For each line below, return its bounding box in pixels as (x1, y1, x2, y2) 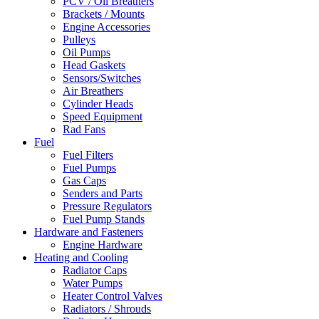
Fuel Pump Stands (63, 213, 145, 226)
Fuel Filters (63, 149, 113, 162)
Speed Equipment (63, 110, 142, 123)
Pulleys (63, 33, 95, 46)
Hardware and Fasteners (34, 226, 143, 239)
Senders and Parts (63, 187, 142, 200)
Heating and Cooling (34, 251, 128, 264)
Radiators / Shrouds (63, 303, 151, 315)
